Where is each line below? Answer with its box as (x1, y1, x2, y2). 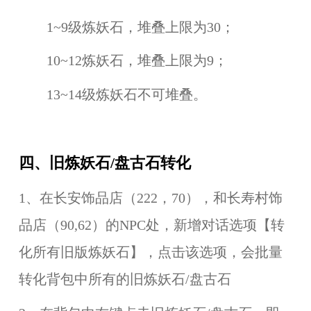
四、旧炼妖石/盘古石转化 (18, 154, 191, 171)
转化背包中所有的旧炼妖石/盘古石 (18, 271, 231, 287)
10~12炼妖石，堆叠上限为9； (18, 53, 228, 69)
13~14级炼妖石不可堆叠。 (18, 87, 207, 103)
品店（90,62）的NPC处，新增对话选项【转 (18, 217, 285, 233)
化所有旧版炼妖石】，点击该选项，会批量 (18, 244, 283, 260)
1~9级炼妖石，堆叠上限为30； (18, 19, 235, 35)
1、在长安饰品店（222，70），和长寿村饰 (18, 190, 283, 205)
